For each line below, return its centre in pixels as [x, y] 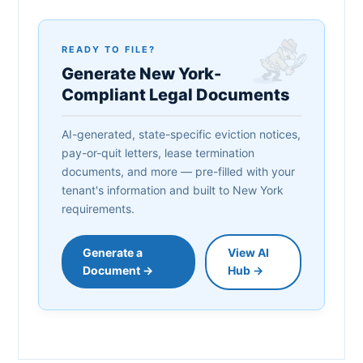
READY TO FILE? [109, 49]
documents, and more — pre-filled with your [178, 171]
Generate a [113, 252]
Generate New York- [141, 73]
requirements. [98, 208]
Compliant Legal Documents [176, 94]
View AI [248, 253]
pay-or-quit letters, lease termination [158, 152]
